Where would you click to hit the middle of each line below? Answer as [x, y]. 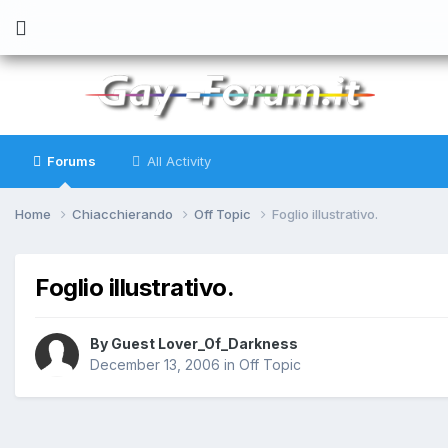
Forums [70, 161]
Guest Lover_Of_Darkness [204, 344]
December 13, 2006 [155, 365]
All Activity [177, 161]
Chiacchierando [124, 213]
